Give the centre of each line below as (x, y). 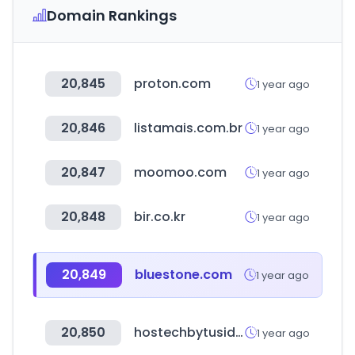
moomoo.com (180, 172)
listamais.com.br (188, 128)
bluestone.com (183, 275)
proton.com (172, 84)
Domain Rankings (112, 15)
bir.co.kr (160, 217)
